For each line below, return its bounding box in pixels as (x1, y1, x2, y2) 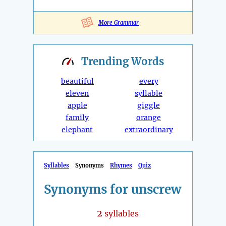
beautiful (61, 77, 94, 86)
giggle (137, 101, 160, 110)
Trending (81, 55, 131, 68)
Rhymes (110, 162, 132, 169)
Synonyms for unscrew (44, 182, 181, 198)
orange (136, 113, 161, 123)
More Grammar (98, 19, 139, 27)
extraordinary (124, 125, 173, 135)
